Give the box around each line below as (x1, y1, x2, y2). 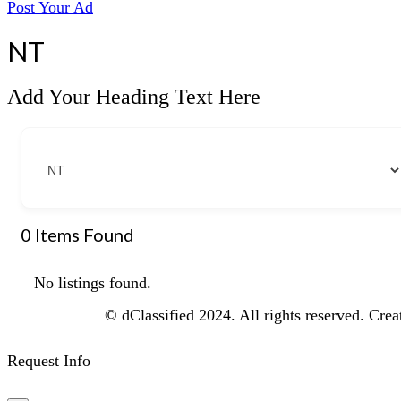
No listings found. (34, 274, 151, 293)
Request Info (7, 352, 90, 371)
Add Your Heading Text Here (7, 85, 260, 109)
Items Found (31, 224, 134, 246)
